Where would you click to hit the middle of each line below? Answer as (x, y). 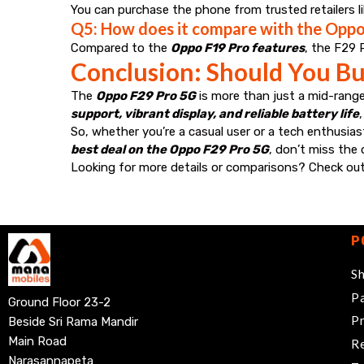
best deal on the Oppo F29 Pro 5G (170, 149)
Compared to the (121, 48)
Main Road (37, 341)
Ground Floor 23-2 (59, 302)
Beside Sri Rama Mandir (73, 321)
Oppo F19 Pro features (238, 48)
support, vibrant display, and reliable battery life (215, 113)
